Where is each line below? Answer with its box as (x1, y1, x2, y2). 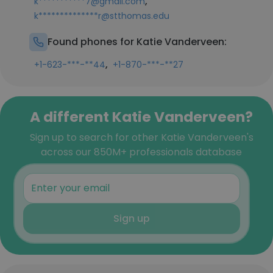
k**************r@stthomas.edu (34, 10, 169, 22)
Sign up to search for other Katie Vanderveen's (29, 130, 253, 144)
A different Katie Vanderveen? (30, 107, 253, 127)
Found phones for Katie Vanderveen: (48, 35, 227, 49)
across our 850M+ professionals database (41, 145, 242, 159)
